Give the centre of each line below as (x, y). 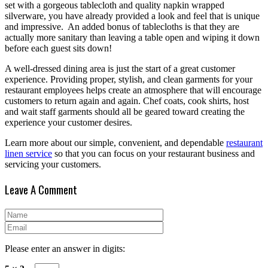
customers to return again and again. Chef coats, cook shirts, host (127, 101)
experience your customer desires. (68, 123)
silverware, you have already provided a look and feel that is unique (132, 16)
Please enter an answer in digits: (65, 248)
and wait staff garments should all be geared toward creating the (125, 112)
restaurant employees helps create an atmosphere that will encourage (133, 90)
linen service (28, 154)
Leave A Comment (41, 190)
